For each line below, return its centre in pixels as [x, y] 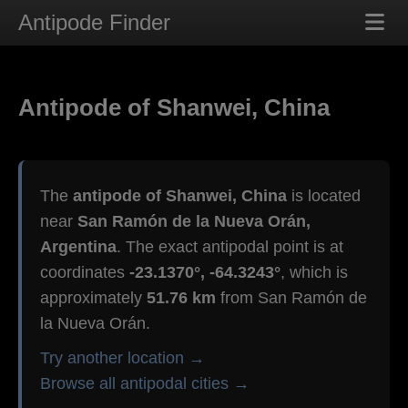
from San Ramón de [291, 298]
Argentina [78, 247]
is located [324, 196]
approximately [93, 298]
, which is [314, 273]
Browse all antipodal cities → [145, 384]
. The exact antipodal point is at [230, 247]
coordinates [85, 273]
